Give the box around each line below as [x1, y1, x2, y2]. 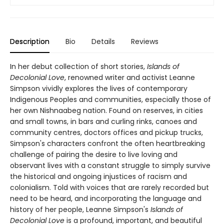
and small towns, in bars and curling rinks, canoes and [10, 116, 197, 126]
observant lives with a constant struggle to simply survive [10, 160, 210, 170]
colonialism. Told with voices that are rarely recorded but [10, 182, 209, 192]
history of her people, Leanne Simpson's [10, 204, 150, 214]
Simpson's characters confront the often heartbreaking [10, 138, 205, 148]
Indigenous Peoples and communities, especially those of [10, 94, 211, 104]
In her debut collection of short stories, [10, 61, 147, 71]
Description [10, 36, 49, 46]
